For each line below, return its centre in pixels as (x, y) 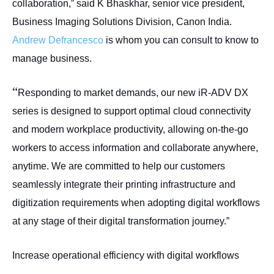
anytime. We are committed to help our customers (119, 166)
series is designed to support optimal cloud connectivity (131, 111)
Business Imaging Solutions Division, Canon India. (122, 22)
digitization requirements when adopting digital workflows (136, 203)
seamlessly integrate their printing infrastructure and (124, 184)
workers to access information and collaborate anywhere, (135, 148)
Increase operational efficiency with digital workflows (126, 255)
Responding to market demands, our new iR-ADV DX (133, 93)
